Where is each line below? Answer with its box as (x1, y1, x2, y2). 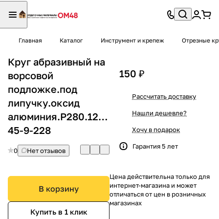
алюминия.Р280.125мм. (8, 110, 121, 122)
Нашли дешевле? (132, 109, 187, 117)
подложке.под (8, 83, 77, 95)
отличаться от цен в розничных (109, 190, 206, 198)
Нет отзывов (27, 146, 66, 154)
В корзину (39, 183, 79, 194)
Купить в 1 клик (30, 207, 88, 217)
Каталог (60, 37, 83, 44)
